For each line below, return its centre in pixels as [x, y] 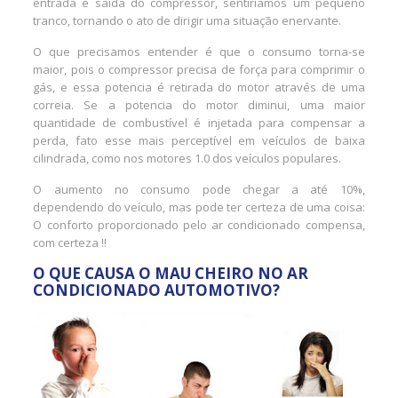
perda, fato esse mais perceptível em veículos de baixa [199, 140]
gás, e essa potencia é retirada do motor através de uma [199, 87]
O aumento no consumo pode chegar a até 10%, [199, 189]
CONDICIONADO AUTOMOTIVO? [157, 290]
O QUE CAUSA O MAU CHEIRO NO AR [171, 273]
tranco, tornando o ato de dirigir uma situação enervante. [187, 20]
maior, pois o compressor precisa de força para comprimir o [199, 69]
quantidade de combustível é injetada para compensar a [199, 122]
